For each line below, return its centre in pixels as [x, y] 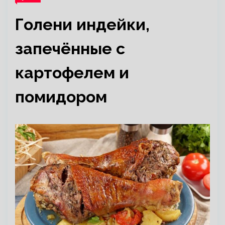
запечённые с [70, 48]
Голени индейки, [82, 24]
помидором [61, 97]
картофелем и [72, 73]
